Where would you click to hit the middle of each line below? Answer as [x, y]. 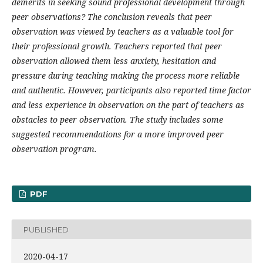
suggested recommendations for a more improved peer [118, 134]
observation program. [54, 149]
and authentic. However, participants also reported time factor [131, 90]
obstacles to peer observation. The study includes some [117, 119]
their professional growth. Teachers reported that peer [117, 46]
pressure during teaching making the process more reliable [126, 75]
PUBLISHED [46, 229]
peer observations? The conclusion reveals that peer [112, 17]
